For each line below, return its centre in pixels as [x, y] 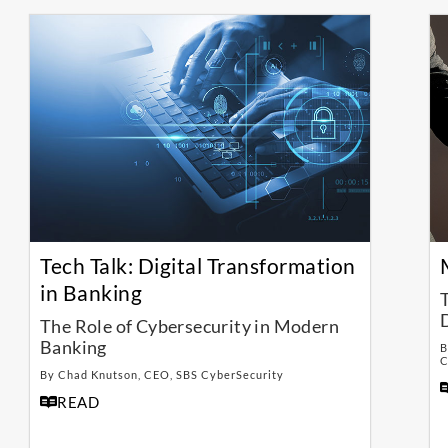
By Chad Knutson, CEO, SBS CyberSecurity [162, 375]
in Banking [91, 293]
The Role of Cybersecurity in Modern [189, 326]
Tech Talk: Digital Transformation [198, 266]
